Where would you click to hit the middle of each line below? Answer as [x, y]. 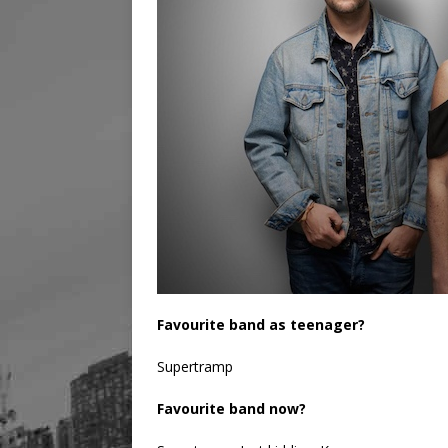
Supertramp [195, 367]
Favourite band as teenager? [261, 325]
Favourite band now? [231, 409]
